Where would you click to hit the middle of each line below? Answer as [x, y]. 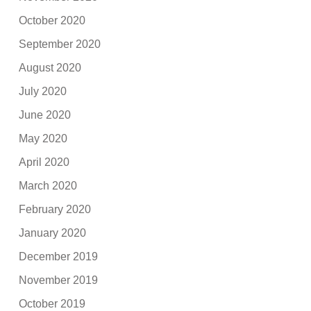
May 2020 [43, 138]
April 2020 [44, 162]
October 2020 [52, 20]
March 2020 [48, 185]
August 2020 [50, 67]
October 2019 [52, 303]
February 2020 [55, 209]
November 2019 [59, 280]
